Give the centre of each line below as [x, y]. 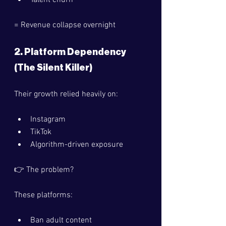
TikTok [41, 132]
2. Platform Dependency [71, 52]
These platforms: [43, 195]
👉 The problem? [44, 170]
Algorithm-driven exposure [77, 145]
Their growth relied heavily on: [66, 94]
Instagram [48, 120]
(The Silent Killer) [53, 68]
